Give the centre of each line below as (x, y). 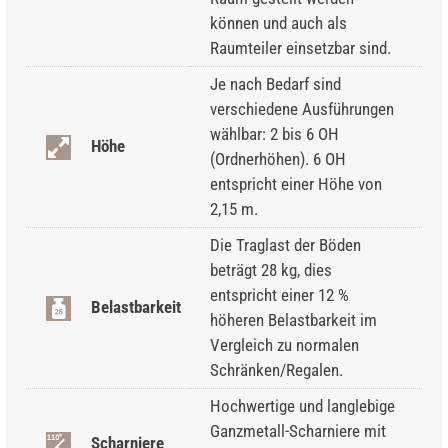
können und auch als (278, 22)
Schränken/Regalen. (276, 369)
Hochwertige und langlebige (302, 405)
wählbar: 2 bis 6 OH (274, 133)
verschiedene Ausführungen (302, 108)
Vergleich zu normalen (284, 344)
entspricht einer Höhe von (296, 183)
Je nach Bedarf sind (275, 83)
